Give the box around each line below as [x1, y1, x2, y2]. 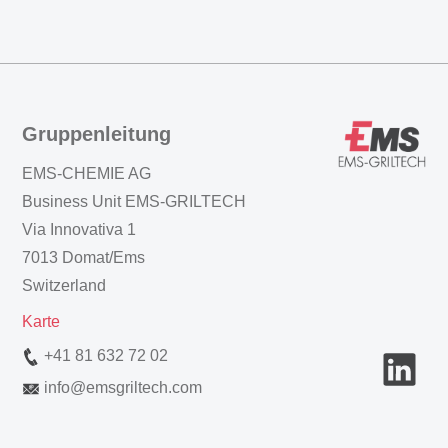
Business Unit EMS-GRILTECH [22, 193, 246, 211]
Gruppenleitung [22, 123, 171, 146]
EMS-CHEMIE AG [22, 165, 151, 183]
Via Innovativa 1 [22, 221, 136, 239]
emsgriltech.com [86, 379, 202, 397]
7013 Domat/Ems [22, 249, 145, 267]
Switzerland [22, 277, 106, 295]
